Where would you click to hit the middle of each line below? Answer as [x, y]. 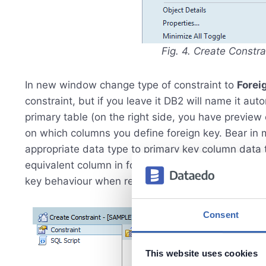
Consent [221, 214]
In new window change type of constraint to [131, 85]
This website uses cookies [201, 254]
